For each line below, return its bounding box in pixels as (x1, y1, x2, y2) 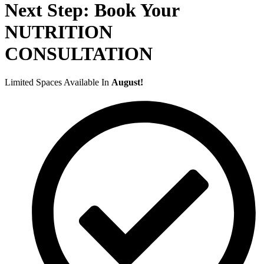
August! (111, 77, 143, 88)
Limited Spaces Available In (5, 77, 111, 88)
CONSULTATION (5, 42, 153, 64)
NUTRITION (5, 21, 113, 42)
